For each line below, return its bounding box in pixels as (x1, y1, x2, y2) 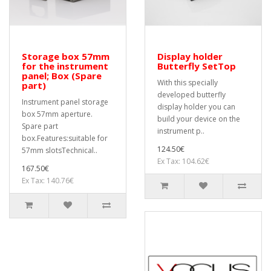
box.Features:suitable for (22, 133, 108, 143)
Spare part (22, 121, 58, 131)
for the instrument (22, 60, 108, 72)
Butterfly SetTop (157, 60, 236, 72)
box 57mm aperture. (22, 109, 93, 119)
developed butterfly (157, 90, 226, 100)
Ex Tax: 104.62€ (157, 156, 209, 166)
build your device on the (157, 114, 240, 124)
